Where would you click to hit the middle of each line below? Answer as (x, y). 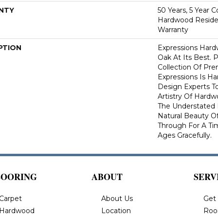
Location (116, 211)
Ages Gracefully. (185, 135)
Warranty (173, 30)
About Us (117, 199)
